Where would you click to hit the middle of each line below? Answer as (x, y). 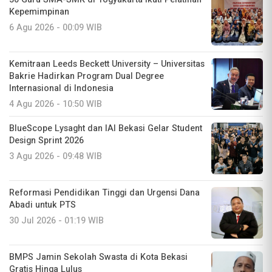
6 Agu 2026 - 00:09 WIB (56, 27)
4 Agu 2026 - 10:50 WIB (56, 104)
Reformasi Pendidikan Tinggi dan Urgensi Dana (104, 192)
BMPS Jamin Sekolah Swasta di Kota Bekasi (98, 257)
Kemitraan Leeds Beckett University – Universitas (107, 64)
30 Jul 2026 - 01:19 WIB (56, 220)
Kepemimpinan (39, 12)
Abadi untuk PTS (42, 205)
